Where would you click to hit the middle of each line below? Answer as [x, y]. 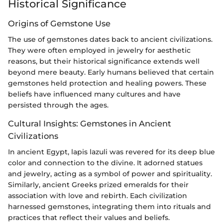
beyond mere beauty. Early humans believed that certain [111, 72]
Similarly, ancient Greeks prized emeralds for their [98, 185]
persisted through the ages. [58, 105]
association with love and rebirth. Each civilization [98, 196]
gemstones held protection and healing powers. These [107, 83]
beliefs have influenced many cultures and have [94, 94]
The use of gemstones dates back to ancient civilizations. [110, 40]
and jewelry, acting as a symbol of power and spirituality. [110, 174]
